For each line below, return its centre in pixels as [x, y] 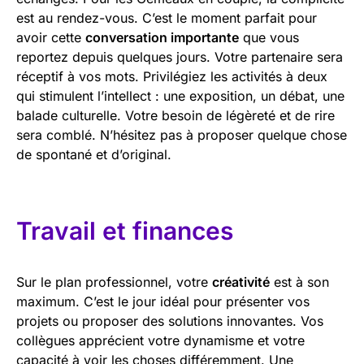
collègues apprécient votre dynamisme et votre [160, 340]
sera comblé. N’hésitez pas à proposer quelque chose [182, 134]
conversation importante [162, 37]
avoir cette [51, 37]
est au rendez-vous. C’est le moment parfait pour [167, 17]
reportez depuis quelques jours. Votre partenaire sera [180, 56]
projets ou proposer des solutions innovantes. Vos [170, 321]
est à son [299, 282]
